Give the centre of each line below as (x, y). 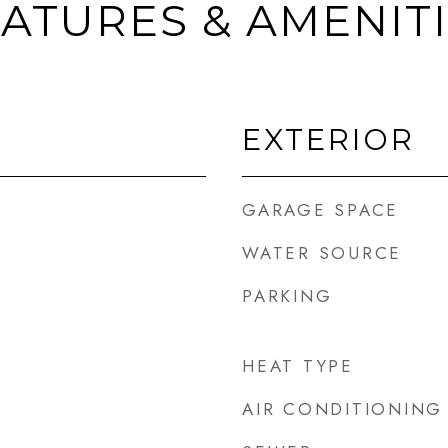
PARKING (287, 296)
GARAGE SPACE (320, 210)
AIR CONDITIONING (342, 409)
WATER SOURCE (322, 253)
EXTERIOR (328, 139)
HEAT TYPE (298, 366)
